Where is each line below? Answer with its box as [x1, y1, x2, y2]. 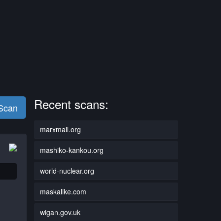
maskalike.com [39, 186, 86, 196]
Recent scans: [34, 95, 109, 112]
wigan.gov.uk [39, 207, 80, 217]
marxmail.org [39, 124, 81, 134]
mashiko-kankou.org [39, 145, 104, 155]
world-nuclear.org [39, 165, 94, 176]
